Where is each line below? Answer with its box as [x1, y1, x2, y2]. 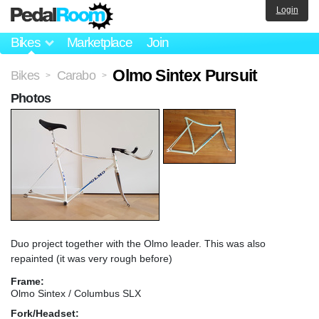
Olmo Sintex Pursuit [113, 66, 258, 85]
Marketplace [66, 35, 132, 51]
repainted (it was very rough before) [11, 252, 172, 264]
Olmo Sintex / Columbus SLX [11, 287, 141, 299]
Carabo [56, 68, 95, 83]
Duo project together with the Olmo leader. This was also [11, 237, 266, 249]
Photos [11, 90, 51, 105]
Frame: [11, 275, 44, 287]
